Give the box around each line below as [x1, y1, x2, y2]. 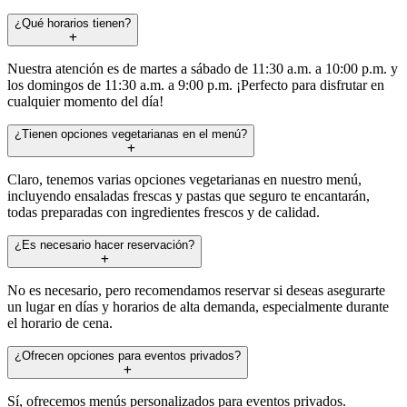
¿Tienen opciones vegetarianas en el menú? [15, 126, 247, 141]
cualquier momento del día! [7, 93, 164, 109]
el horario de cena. [7, 314, 113, 331]
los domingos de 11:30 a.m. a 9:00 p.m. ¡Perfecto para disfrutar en [7, 76, 384, 93]
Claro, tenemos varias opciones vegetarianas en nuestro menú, [7, 171, 362, 187]
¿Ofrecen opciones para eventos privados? [15, 348, 241, 362]
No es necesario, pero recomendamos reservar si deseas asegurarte [7, 282, 385, 298]
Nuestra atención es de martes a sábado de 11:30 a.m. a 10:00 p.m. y [7, 60, 398, 76]
